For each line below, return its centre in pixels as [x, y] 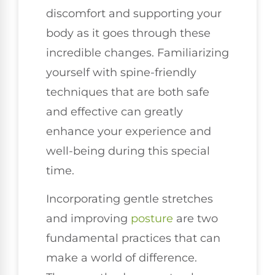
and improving [88, 218]
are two [196, 218]
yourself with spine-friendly [121, 72]
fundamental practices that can [133, 238]
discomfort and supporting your [134, 13]
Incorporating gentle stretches [130, 199]
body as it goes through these [128, 33]
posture [152, 218]
